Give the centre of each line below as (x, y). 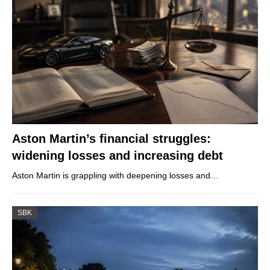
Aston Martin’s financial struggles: (111, 139)
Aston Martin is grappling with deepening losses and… (115, 176)
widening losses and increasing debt (118, 156)
